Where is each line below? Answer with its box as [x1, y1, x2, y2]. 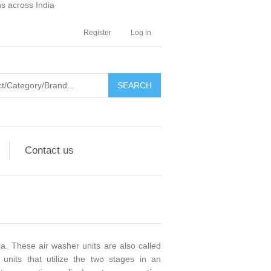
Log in [131, 28, 151, 37]
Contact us [25, 145, 74, 156]
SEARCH [117, 80, 152, 90]
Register [83, 28, 111, 37]
